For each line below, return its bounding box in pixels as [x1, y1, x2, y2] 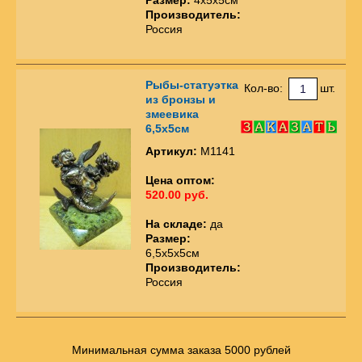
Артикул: [145, 144, 197, 158]
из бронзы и [145, 92, 216, 106]
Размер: [145, 231, 191, 245]
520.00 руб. [145, 187, 208, 201]
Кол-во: [243, 81, 286, 95]
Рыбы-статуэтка [145, 78, 238, 91]
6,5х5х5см [145, 246, 200, 259]
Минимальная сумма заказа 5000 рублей [71, 343, 291, 356]
